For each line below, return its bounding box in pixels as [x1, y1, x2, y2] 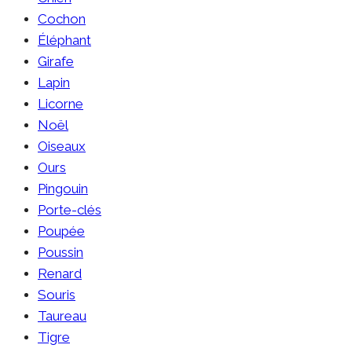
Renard [38, 265, 82, 281]
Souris [38, 286, 75, 302]
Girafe [38, 53, 74, 69]
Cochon [38, 10, 86, 27]
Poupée [38, 222, 85, 239]
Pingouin [38, 180, 88, 196]
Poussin [38, 244, 83, 260]
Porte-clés [38, 201, 101, 218]
